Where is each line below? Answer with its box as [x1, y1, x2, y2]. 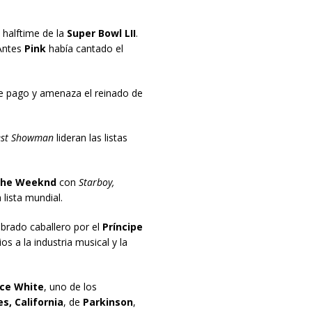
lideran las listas [53, 131, 127, 145]
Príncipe [102, 220, 143, 234]
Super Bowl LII [66, 26, 136, 40]
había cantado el [45, 42, 123, 56]
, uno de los [43, 280, 97, 294]
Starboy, [78, 175, 114, 189]
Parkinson [79, 295, 133, 309]
